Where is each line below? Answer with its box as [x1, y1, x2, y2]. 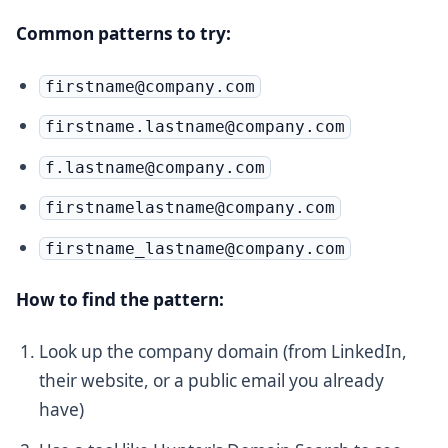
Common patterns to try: [16, 21, 231, 45]
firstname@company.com [44, 76, 255, 96]
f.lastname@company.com [44, 157, 265, 177]
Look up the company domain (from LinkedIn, [39, 340, 408, 364]
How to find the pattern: [16, 288, 224, 312]
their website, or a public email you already [39, 369, 385, 393]
